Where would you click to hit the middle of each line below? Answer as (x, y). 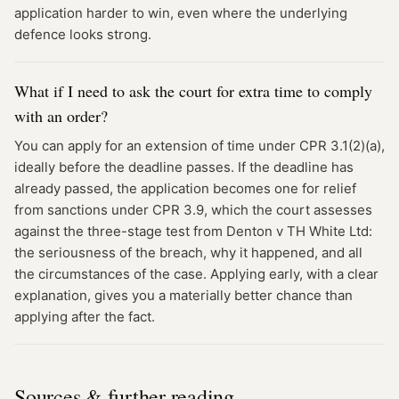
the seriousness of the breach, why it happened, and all (188, 252)
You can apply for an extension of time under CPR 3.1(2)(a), (199, 146)
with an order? (61, 116)
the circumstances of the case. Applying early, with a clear (196, 274)
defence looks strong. (83, 34)
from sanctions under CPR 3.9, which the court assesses (193, 210)
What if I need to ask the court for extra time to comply (193, 91)
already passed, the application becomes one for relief (185, 188)
